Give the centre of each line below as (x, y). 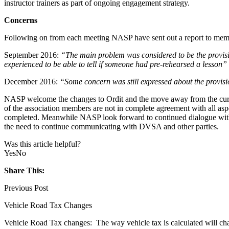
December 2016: (32, 81)
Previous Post (26, 188)
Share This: (24, 170)
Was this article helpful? (42, 144)
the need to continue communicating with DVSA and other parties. (111, 126)
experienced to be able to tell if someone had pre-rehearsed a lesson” (116, 64)
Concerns (21, 20)
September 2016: (32, 55)
